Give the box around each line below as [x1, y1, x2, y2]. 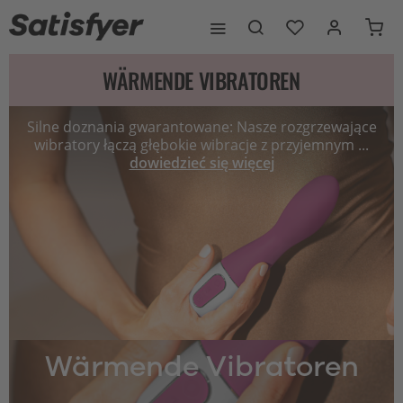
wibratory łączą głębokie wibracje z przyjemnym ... [34, 135, 369, 155]
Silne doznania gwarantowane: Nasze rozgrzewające [26, 117, 377, 137]
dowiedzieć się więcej [129, 153, 274, 173]
